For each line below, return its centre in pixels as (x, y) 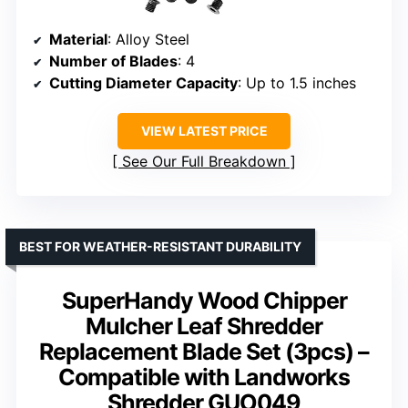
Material (78, 40)
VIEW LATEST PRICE (204, 131)
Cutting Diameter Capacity (143, 83)
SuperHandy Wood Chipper (204, 301)
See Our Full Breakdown (204, 162)
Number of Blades (113, 61)
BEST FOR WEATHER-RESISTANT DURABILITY (160, 247)
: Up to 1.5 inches (297, 83)
